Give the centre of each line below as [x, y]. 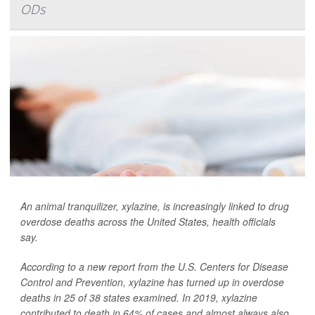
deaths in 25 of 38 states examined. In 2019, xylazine [139, 298]
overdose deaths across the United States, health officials [148, 222]
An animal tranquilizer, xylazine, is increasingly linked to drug [155, 206]
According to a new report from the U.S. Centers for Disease [154, 267]
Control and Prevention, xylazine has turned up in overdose [152, 282]
